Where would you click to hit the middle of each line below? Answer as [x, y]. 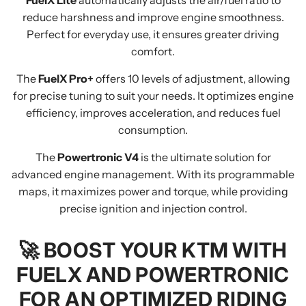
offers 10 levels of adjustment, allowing [192, 79]
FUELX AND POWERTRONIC [153, 275]
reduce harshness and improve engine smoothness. [153, 17]
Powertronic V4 [98, 157]
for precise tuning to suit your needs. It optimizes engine [153, 96]
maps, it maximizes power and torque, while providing [153, 191]
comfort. [153, 51]
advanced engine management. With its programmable [153, 174]
